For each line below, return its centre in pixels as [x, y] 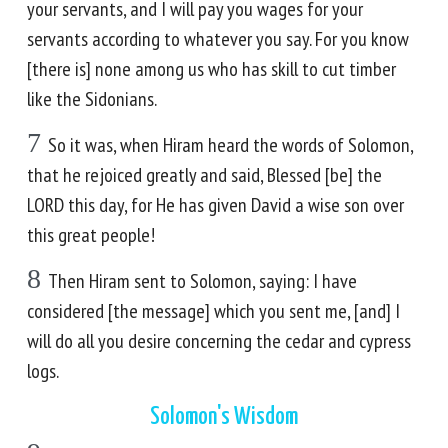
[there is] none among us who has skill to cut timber [211, 69]
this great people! [91, 235]
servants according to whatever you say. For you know [218, 39]
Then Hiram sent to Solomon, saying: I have [202, 281]
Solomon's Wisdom [224, 417]
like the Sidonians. [92, 99]
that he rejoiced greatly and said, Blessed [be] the [204, 175]
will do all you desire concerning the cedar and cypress [219, 341]
